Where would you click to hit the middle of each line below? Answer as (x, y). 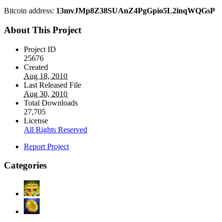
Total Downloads (51, 103)
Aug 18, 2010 (46, 76)
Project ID (40, 49)
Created (36, 67)
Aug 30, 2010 (46, 94)
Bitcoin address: (30, 11)
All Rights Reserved (55, 129)
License (36, 120)
